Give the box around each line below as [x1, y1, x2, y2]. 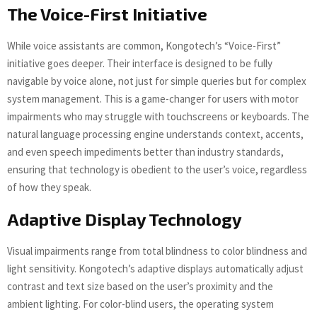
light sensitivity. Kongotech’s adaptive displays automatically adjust [7, 262, 304, 276]
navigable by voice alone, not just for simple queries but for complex [7, 74, 306, 88]
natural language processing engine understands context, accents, [7, 127, 304, 142]
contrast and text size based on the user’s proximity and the [7, 279, 273, 294]
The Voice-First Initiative [7, 4, 207, 25]
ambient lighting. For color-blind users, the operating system [7, 297, 274, 311]
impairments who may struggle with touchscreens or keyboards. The [7, 110, 309, 124]
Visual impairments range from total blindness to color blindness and [7, 244, 307, 258]
